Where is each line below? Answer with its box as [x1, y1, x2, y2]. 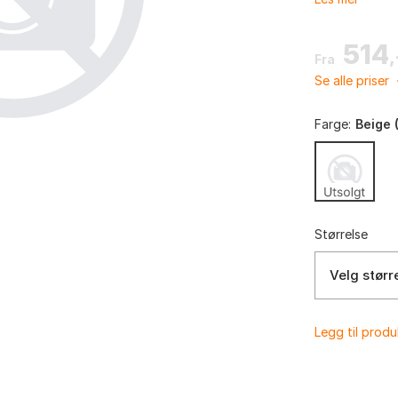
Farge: [314, 115, 351, 131]
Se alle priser [314, 72, 393, 88]
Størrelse [314, 226, 368, 242]
